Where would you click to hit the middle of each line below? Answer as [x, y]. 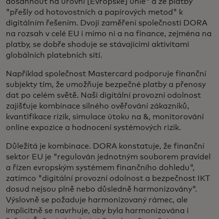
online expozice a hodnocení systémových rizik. [93, 128]
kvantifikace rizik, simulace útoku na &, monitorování [105, 117]
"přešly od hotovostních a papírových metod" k [94, 12]
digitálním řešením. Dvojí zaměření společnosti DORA [107, 23]
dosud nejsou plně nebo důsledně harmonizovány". [101, 189]
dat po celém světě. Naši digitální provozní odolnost [103, 95]
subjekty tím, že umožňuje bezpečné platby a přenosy [106, 85]
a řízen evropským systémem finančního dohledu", [100, 168]
